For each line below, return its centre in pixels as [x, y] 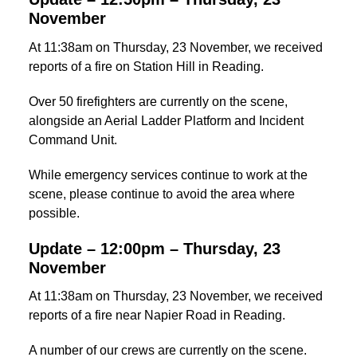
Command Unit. [73, 139]
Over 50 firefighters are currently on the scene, [158, 101]
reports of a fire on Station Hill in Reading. [146, 66]
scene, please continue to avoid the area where [162, 194]
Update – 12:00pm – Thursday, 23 [155, 248]
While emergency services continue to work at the [168, 175]
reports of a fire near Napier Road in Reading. [157, 316]
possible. [56, 213]
